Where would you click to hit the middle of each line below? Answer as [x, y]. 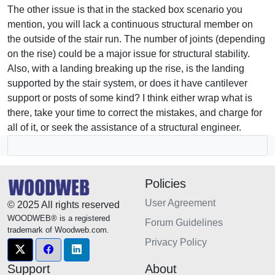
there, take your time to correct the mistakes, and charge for [135, 112]
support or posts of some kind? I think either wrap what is [130, 98]
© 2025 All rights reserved [64, 204]
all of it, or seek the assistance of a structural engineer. [124, 127]
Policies [165, 183]
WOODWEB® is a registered [59, 218]
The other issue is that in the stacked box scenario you [125, 9]
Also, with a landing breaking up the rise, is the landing [126, 68]
